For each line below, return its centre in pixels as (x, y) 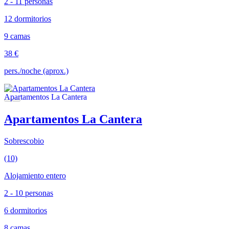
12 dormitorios (28, 19)
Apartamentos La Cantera (73, 119)
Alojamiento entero (35, 176)
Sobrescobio (24, 141)
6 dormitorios (26, 211)
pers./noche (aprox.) (36, 71)
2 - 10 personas (29, 193)
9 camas (17, 36)
